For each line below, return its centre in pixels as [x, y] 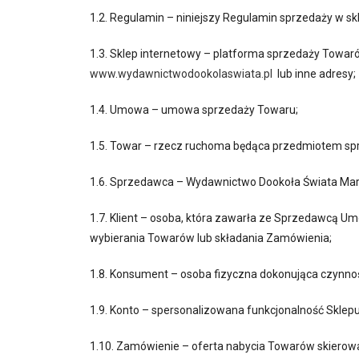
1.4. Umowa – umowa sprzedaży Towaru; [194, 110]
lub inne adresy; [314, 74]
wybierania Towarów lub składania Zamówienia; [211, 238]
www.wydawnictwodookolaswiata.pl [181, 74]
